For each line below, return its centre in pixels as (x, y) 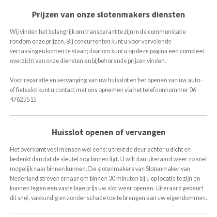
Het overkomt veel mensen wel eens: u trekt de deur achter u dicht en (100, 149)
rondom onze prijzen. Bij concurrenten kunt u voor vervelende (91, 41)
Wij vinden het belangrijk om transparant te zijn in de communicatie (98, 31)
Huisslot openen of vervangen (108, 132)
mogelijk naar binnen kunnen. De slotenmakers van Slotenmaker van (100, 169)
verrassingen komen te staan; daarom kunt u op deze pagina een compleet (107, 51)
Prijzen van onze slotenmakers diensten (108, 14)
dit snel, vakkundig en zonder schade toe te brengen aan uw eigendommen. (108, 198)
